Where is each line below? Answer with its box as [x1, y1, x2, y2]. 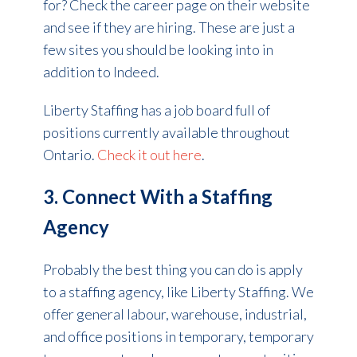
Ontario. [42, 145, 97, 163]
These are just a [198, 18, 295, 36]
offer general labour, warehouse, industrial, [42, 304, 307, 323]
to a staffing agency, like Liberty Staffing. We [42, 282, 314, 300]
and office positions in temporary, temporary [42, 327, 314, 345]
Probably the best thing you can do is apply [42, 260, 303, 278]
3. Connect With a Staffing [42, 184, 273, 208]
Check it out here [96, 145, 202, 163]
